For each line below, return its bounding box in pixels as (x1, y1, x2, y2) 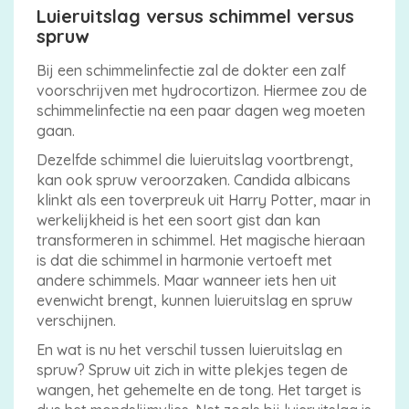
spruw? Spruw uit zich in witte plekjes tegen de (37, 360, 348, 379)
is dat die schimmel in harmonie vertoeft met (37, 250, 332, 269)
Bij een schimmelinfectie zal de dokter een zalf (37, 60, 346, 79)
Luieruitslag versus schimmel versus (37, 4, 354, 27)
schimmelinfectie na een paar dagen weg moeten (37, 100, 365, 120)
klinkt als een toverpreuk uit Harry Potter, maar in (37, 190, 371, 209)
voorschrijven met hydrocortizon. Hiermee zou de (37, 80, 367, 100)
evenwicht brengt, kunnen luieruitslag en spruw (37, 290, 352, 309)
